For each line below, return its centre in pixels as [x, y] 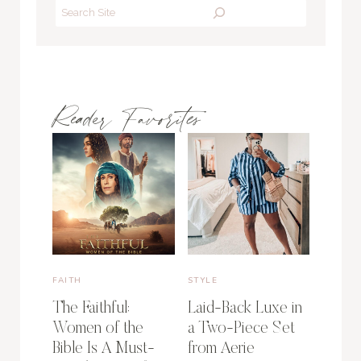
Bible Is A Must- [104, 349]
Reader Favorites [127, 117]
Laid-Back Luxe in [245, 309]
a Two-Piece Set [241, 329]
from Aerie [221, 349]
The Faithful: [91, 309]
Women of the [98, 329]
